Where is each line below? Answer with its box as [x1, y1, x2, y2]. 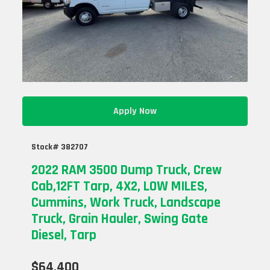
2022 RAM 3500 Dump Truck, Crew [31, 161, 222, 179]
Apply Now [113, 104, 157, 118]
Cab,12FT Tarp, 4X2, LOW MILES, [31, 177, 208, 195]
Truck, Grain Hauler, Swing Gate [31, 210, 209, 228]
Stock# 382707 [31, 141, 89, 152]
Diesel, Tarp [31, 226, 97, 244]
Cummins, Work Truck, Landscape [31, 193, 221, 212]
